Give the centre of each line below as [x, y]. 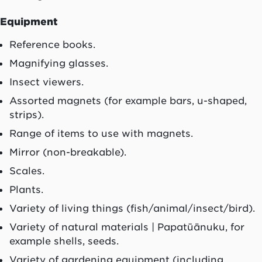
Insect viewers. [46, 82]
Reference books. [52, 44]
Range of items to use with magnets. [101, 133]
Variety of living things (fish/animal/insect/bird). [132, 208]
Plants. [26, 189]
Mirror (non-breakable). [68, 152]
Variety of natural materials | [83, 227]
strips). [27, 114]
